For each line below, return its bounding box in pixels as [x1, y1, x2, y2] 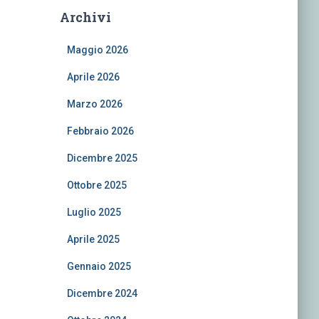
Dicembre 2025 [66, 152, 137, 164]
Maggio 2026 [66, 44, 128, 56]
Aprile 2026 [66, 71, 120, 83]
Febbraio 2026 [66, 125, 134, 137]
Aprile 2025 [66, 234, 120, 245]
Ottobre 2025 [66, 179, 127, 191]
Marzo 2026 [66, 98, 122, 110]
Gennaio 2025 [66, 261, 131, 272]
